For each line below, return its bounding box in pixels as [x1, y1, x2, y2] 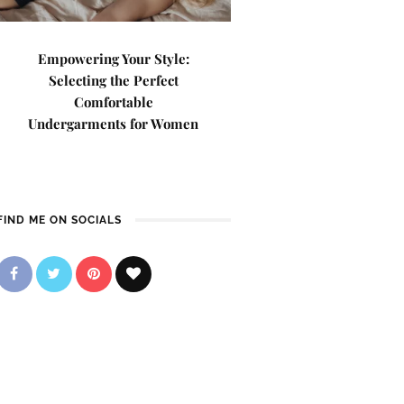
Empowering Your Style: [37, 50, 189, 68]
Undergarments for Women [28, 115, 199, 133]
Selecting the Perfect [48, 71, 179, 89]
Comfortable [73, 93, 153, 111]
